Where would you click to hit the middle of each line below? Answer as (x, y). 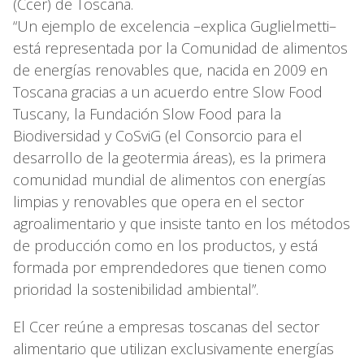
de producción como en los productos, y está (165, 245)
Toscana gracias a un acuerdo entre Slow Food (168, 91)
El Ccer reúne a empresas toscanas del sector (166, 326)
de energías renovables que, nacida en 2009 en (170, 69)
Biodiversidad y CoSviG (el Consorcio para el (158, 135)
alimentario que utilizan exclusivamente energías (173, 348)
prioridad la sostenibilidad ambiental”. (136, 289)
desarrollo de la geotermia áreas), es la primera (169, 157)
